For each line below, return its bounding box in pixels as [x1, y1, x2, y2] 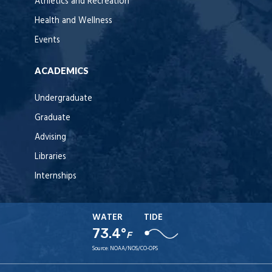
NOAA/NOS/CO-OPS [110, 244, 158, 254]
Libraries [35, 150, 66, 165]
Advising [35, 131, 66, 145]
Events [35, 33, 60, 48]
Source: [92, 244, 110, 254]
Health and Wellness [35, 14, 112, 29]
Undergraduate [35, 92, 92, 106]
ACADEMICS [35, 66, 89, 76]
